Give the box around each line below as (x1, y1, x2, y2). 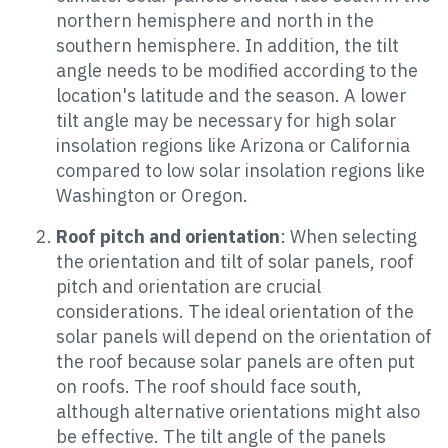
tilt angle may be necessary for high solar (56, 109, 397, 132)
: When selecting (280, 225, 417, 248)
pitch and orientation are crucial (56, 275, 321, 298)
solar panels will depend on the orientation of (56, 325, 432, 348)
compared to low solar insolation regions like (56, 159, 425, 182)
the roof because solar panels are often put (56, 350, 415, 373)
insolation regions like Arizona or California (56, 134, 410, 157)
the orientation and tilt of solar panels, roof (56, 250, 414, 273)
